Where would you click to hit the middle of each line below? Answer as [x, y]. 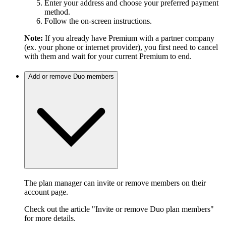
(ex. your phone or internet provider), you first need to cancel [121, 47]
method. [57, 12]
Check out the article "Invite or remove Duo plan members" [119, 209]
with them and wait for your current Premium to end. [108, 56]
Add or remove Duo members [71, 77]
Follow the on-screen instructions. [98, 21]
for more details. [50, 218]
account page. [46, 192]
